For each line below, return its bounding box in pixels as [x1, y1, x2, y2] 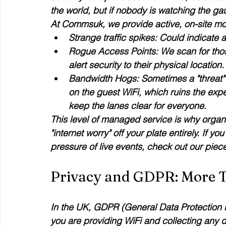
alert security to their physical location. [69, 59, 224, 71]
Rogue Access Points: [69, 45, 158, 57]
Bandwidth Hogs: [69, 73, 139, 84]
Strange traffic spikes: [69, 32, 157, 43]
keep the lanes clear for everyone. [69, 100, 206, 111]
